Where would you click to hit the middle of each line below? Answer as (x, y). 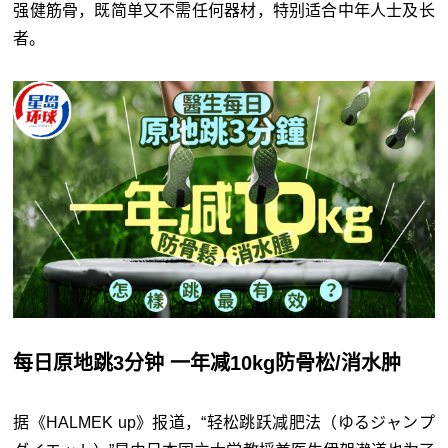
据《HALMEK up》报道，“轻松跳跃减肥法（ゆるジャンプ (224, 422)
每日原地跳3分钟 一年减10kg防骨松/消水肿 (207, 362)
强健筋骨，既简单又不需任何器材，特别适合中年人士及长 (224, 11)
